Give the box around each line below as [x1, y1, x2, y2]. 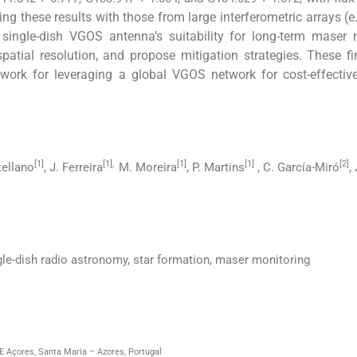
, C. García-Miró [254, 160, 340, 175]
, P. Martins [186, 160, 245, 175]
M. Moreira [119, 160, 178, 175]
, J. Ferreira [44, 160, 104, 175]
